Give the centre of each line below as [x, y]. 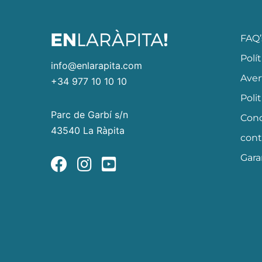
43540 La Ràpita [88, 130]
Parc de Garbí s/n [89, 114]
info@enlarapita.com [96, 65]
